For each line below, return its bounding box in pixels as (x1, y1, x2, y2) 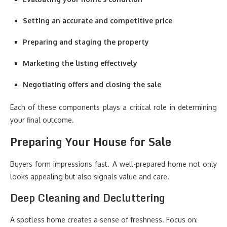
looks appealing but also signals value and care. (10, 172, 169, 181)
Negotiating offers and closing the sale (23, 80, 161, 89)
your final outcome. (10, 116, 74, 124)
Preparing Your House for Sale (10, 133, 171, 150)
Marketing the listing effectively (23, 59, 137, 67)
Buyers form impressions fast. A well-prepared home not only (10, 160, 217, 168)
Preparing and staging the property (23, 37, 149, 46)
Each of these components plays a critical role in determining (10, 103, 217, 111)
